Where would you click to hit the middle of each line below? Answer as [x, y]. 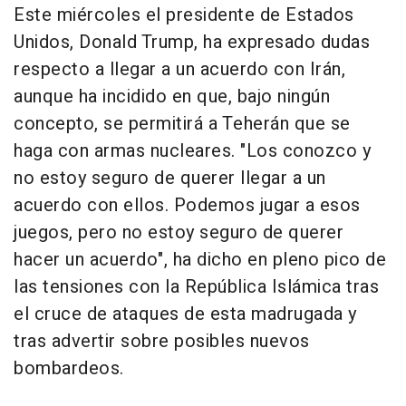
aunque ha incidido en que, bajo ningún [172, 97]
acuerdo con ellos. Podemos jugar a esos [187, 206]
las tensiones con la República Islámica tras [196, 287]
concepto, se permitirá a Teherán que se [182, 124]
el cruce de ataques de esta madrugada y [185, 314]
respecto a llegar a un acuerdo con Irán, [179, 70]
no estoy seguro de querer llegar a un [170, 179]
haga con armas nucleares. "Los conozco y [192, 151]
